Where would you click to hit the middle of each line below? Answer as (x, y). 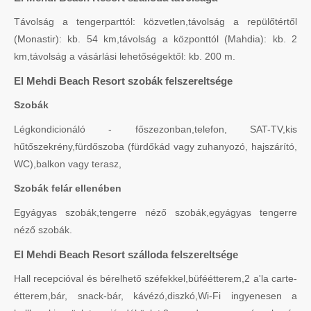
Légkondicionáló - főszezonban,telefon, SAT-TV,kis (155, 129)
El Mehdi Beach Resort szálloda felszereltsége (126, 255)
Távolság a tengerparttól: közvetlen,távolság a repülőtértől (155, 22)
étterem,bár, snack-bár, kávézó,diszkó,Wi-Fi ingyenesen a (155, 296)
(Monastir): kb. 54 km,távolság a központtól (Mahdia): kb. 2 (155, 39)
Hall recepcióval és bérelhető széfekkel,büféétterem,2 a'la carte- (155, 279)
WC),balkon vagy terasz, (68, 164)
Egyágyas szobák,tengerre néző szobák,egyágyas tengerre (155, 213)
